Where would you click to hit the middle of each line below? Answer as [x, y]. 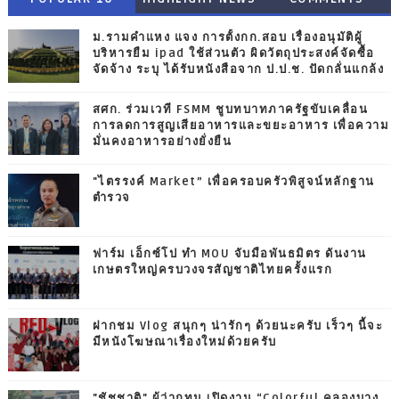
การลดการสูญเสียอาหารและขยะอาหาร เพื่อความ [241, 126]
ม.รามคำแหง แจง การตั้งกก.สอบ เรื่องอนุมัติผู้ [228, 38]
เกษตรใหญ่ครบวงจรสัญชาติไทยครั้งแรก [212, 270]
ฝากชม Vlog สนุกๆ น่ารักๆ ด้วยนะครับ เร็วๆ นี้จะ [238, 326]
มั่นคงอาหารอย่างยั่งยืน [162, 142]
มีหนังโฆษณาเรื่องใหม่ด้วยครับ [184, 342]
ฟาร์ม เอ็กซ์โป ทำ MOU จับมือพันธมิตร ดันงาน [229, 254]
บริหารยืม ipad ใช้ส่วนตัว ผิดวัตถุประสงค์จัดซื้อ [233, 54]
